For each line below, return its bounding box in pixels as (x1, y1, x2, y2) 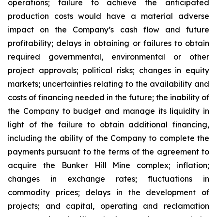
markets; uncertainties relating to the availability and (8, 79, 209, 89)
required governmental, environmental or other (8, 52, 209, 62)
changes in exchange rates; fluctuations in (8, 174, 209, 184)
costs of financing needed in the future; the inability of (8, 93, 209, 102)
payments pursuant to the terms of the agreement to (8, 147, 209, 156)
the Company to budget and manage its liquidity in (8, 106, 209, 116)
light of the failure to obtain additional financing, (8, 120, 209, 129)
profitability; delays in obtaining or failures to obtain (8, 38, 209, 48)
